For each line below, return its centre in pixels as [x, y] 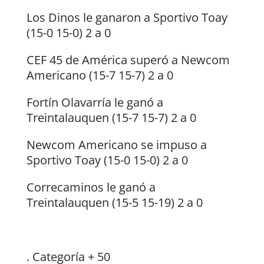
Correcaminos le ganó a [91, 187]
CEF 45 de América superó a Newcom [128, 60]
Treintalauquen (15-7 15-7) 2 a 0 [111, 118]
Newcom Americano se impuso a [116, 145]
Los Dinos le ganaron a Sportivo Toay [127, 18]
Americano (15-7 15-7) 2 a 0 [100, 75]
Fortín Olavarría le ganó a [95, 103]
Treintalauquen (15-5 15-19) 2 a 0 [114, 203]
